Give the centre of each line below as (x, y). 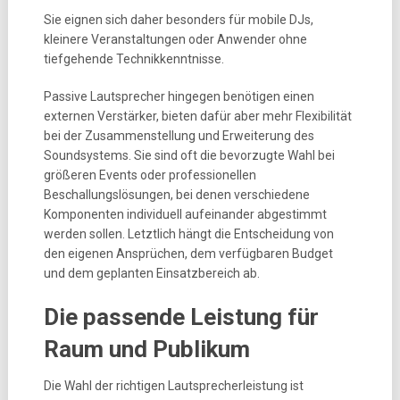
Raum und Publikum (146, 349)
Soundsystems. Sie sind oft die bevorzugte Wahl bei (189, 155)
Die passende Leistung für (181, 317)
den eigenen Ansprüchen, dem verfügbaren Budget (188, 254)
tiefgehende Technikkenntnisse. (133, 59)
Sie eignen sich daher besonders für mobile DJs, (178, 20)
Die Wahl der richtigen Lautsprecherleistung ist (173, 386)
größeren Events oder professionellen (150, 175)
